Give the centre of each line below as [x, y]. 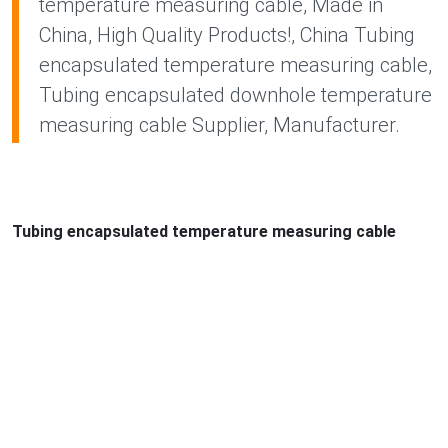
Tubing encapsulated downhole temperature [235, 94]
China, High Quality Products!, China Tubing [227, 34]
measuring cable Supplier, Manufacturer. [219, 124]
